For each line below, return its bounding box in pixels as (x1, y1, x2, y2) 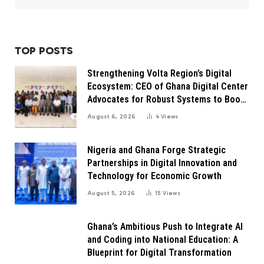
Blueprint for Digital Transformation (87, 247, 232, 259)
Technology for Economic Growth (87, 170, 222, 182)
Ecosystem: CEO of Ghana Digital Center (87, 81, 248, 93)
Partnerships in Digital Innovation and (87, 157, 237, 169)
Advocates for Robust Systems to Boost (87, 94, 249, 105)
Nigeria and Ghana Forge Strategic (87, 144, 226, 156)
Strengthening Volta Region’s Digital (87, 68, 232, 80)
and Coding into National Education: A (87, 234, 238, 246)
